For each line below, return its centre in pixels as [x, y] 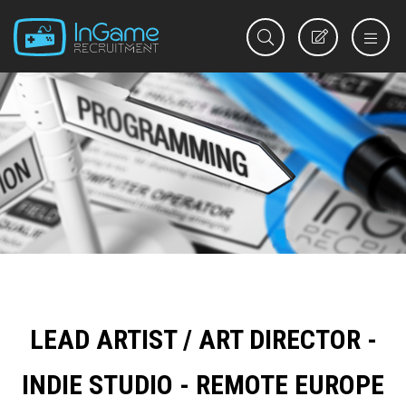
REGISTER [347, 62]
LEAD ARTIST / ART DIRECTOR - [203, 339]
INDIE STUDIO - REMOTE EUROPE [203, 385]
